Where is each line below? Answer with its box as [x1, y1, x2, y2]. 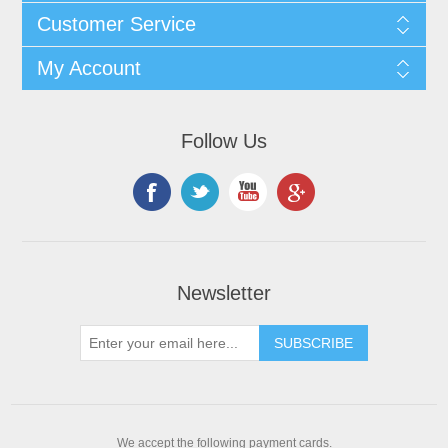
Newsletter [177, 281, 271, 304]
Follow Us [181, 129, 267, 152]
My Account [36, 56, 141, 79]
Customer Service [36, 12, 196, 35]
